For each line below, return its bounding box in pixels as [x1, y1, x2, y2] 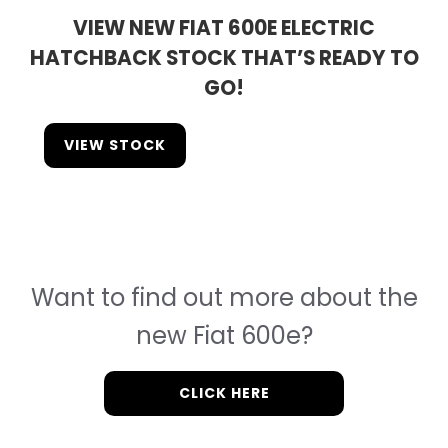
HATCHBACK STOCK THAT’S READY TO [29, 43, 419, 72]
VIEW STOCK [64, 135, 166, 156]
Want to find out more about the [30, 280, 418, 314]
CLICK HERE [178, 383, 270, 404]
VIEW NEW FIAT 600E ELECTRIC [73, 13, 375, 42]
